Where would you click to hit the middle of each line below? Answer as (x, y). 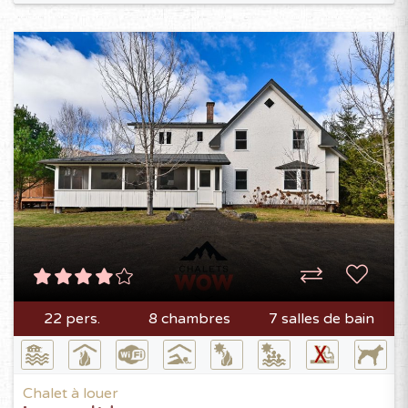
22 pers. (71, 319)
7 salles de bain (321, 319)
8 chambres (189, 319)
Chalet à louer (71, 394)
